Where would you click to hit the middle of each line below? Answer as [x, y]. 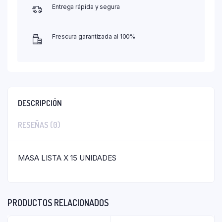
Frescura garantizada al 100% [94, 36]
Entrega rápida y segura [86, 6]
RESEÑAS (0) [39, 125]
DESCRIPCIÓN [40, 103]
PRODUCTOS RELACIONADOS [58, 202]
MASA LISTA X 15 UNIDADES [67, 158]
